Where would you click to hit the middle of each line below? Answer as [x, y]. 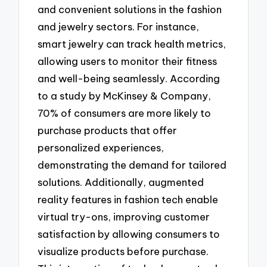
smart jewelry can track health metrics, [132, 44]
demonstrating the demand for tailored [132, 164]
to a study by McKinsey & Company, [125, 95]
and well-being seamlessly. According [129, 78]
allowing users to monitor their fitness [128, 61]
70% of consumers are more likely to [125, 113]
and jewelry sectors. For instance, [119, 26]
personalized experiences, [101, 147]
